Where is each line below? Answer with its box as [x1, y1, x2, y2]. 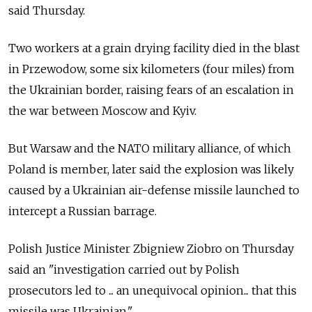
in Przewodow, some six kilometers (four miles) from [8, 62, 295, 77]
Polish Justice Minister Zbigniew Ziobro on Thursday [8, 242, 294, 256]
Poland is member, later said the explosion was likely [8, 162, 294, 177]
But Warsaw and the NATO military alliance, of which [8, 141, 291, 156]
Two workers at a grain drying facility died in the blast [8, 41, 299, 56]
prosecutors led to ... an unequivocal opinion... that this [8, 283, 297, 298]
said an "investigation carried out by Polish [8, 263, 240, 277]
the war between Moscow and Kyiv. [8, 104, 196, 118]
